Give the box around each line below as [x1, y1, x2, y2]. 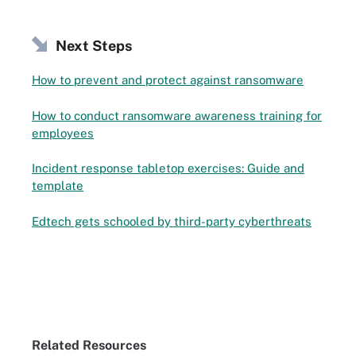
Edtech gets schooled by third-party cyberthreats [32, 214, 311, 228]
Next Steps [56, 37, 132, 54]
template [32, 179, 83, 192]
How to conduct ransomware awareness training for [32, 108, 322, 122]
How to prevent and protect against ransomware [32, 73, 304, 87]
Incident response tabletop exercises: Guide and [32, 161, 304, 175]
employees [32, 126, 94, 140]
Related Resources [32, 337, 146, 353]
